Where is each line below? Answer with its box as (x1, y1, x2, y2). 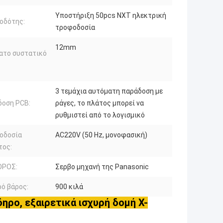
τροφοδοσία (55, 23, 95, 32)
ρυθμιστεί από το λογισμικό (55, 111, 145, 119)
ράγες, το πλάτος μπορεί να (55, 99, 144, 108)
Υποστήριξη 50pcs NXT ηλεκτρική (55, 11, 166, 20)
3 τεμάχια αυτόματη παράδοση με (55, 87, 163, 96)
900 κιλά (55, 183, 83, 191)
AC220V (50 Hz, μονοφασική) (55, 131, 147, 139)
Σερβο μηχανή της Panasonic (55, 163, 149, 171)
